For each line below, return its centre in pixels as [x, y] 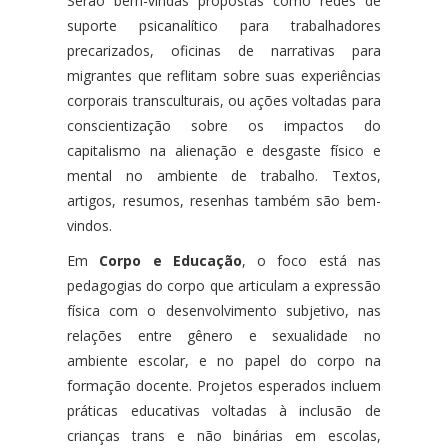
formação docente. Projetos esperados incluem [224, 385]
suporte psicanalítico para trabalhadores [224, 25]
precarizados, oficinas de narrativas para [224, 50]
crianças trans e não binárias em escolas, [224, 435]
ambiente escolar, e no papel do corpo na [224, 360]
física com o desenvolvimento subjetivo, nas [224, 310]
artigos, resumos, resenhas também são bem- [224, 200]
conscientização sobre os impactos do [224, 125]
